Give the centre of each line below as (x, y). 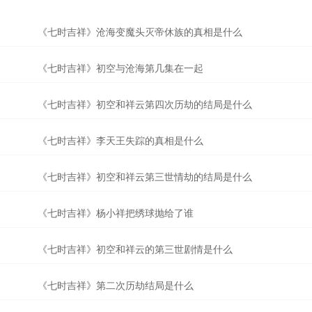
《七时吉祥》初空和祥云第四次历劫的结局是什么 (145, 104)
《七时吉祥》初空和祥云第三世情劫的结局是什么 (145, 177)
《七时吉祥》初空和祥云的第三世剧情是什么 (135, 249)
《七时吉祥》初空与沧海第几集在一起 (120, 68)
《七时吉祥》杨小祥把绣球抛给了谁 (116, 213)
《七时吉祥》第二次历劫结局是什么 (116, 286)
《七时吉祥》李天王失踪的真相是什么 (120, 141)
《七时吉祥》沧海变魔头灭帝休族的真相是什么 (140, 32)
